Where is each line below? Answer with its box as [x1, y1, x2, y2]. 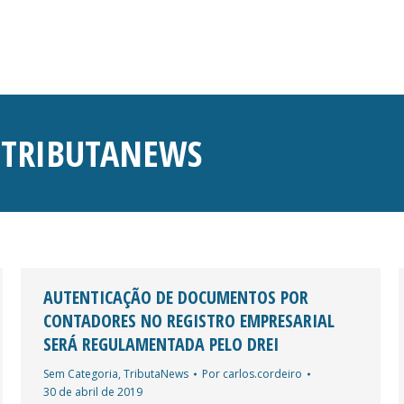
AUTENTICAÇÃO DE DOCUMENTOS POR [43, 284, 308, 309]
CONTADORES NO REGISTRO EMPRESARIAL [43, 308, 335, 333]
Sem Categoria [43, 365, 118, 381]
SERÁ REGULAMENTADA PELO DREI [43, 331, 279, 356]
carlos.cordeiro [223, 365, 302, 381]
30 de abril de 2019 [43, 383, 142, 399]
